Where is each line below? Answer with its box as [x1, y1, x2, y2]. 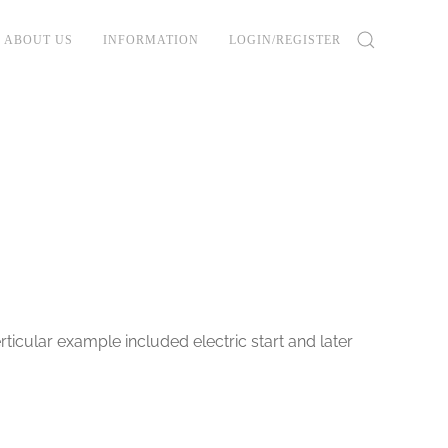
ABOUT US [4, 32, 73, 47]
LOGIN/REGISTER [229, 32, 341, 47]
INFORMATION [103, 32, 199, 47]
